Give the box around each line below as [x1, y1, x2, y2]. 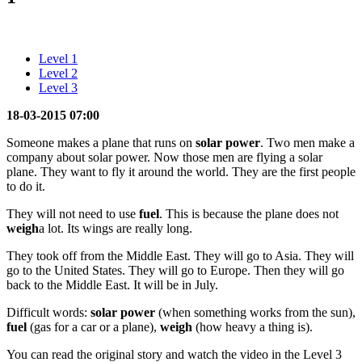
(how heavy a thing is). [196, 319, 313, 334]
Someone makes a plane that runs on [6, 135, 196, 149]
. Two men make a [260, 135, 355, 149]
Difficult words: [6, 305, 90, 319]
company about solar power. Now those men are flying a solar [6, 149, 322, 164]
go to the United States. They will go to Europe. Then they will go [6, 263, 344, 277]
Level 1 [39, 51, 78, 65]
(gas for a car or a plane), [30, 319, 160, 334]
